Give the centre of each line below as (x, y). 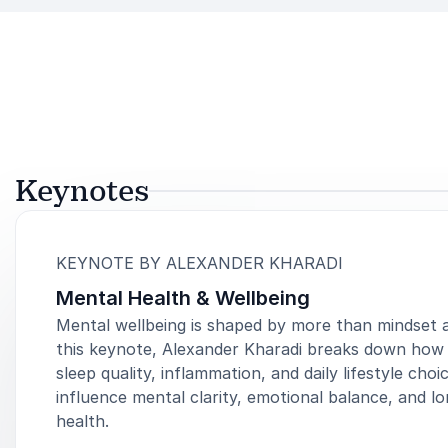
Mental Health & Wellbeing (183, 298)
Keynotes (82, 191)
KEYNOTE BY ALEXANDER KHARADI (199, 263)
